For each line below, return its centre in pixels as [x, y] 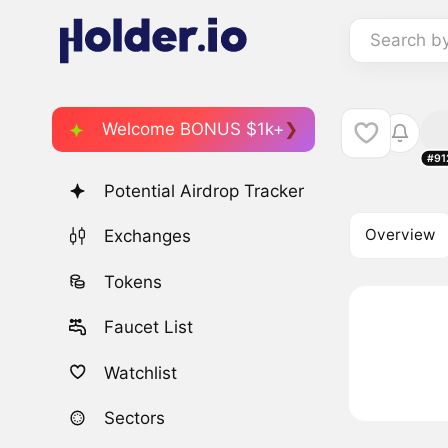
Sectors [135, 417]
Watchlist [141, 372]
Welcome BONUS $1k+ [193, 128]
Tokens [133, 281]
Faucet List [149, 327]
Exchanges [148, 236]
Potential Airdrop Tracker [204, 191]
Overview [400, 235]
